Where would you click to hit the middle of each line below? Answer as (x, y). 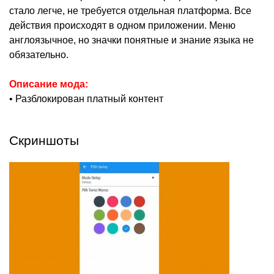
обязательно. (39, 55)
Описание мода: (49, 84)
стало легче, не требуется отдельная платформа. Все (130, 11)
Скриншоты (44, 141)
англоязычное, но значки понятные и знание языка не (131, 40)
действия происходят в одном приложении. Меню (122, 26)
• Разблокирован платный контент (86, 99)
